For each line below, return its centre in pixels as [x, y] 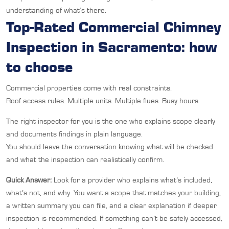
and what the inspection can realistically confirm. [85, 159]
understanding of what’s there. [56, 10]
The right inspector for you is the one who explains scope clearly [111, 121]
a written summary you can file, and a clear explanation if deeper [111, 205]
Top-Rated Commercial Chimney [113, 26]
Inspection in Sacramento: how [111, 46]
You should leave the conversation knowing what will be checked [110, 146]
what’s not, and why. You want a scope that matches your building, [113, 192]
